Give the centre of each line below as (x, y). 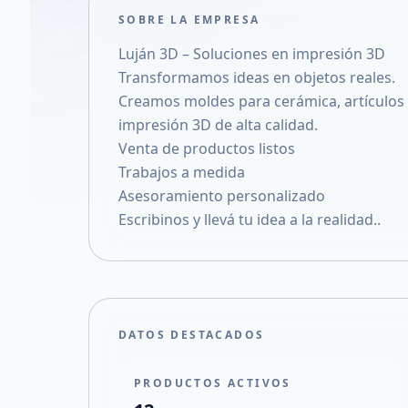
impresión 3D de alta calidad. (218, 125)
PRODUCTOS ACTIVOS (213, 383)
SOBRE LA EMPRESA (189, 20)
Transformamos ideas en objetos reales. (257, 77)
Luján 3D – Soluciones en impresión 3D (252, 54)
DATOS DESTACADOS (192, 335)
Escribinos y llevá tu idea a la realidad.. (250, 219)
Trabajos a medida (182, 172)
